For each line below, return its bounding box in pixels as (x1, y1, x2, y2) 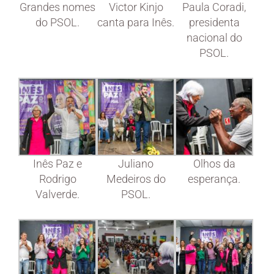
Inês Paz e (33, 157, 83, 171)
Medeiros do (106, 172, 166, 186)
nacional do (186, 31, 242, 45)
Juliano (118, 157, 154, 171)
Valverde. (35, 188, 80, 201)
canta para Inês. (97, 16, 175, 29)
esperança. (188, 172, 241, 186)
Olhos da (193, 157, 235, 171)
